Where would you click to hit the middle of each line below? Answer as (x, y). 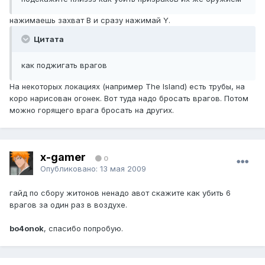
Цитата (48, 39)
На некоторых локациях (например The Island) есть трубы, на (127, 87)
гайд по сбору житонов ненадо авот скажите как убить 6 (120, 193)
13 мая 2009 (123, 168)
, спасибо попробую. (83, 229)
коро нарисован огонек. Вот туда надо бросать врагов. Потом (129, 98)
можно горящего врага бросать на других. (92, 110)
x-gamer (63, 157)
